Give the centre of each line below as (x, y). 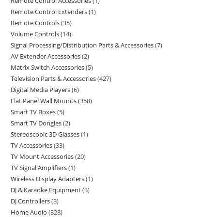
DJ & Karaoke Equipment (46, 190)
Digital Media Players (41, 90)
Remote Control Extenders (49, 12)
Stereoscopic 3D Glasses (45, 134)
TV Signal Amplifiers (39, 168)
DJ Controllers (31, 201)
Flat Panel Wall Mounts (44, 101)
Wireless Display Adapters (48, 179)
